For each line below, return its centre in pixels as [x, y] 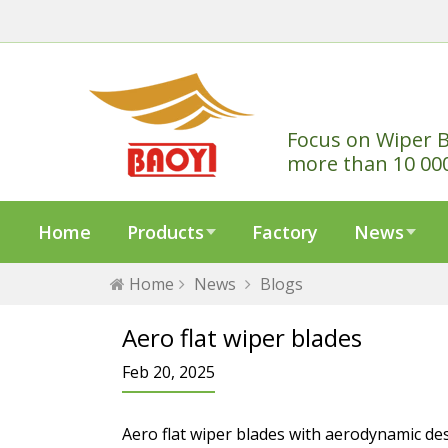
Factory [285, 232]
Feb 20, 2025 [168, 372]
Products [165, 232]
